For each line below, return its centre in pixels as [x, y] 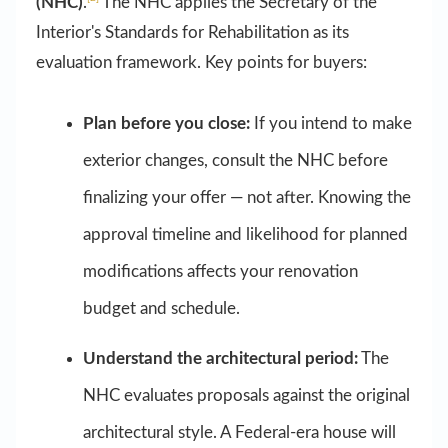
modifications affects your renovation [220, 271]
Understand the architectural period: [220, 358]
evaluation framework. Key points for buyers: [201, 62]
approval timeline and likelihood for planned [245, 234]
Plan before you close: [166, 123]
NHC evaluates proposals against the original [246, 395]
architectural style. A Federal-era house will [239, 432]
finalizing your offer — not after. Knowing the [246, 197]
